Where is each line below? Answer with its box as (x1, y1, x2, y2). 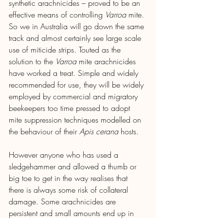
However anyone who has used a (9, 149, 121, 160)
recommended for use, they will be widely (9, 79, 146, 90)
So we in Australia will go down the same (9, 20, 146, 32)
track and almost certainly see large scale (9, 32, 144, 43)
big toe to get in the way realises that (9, 172, 130, 183)
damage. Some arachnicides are (9, 196, 118, 207)
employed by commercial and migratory (9, 91, 140, 102)
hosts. (118, 126, 139, 137)
